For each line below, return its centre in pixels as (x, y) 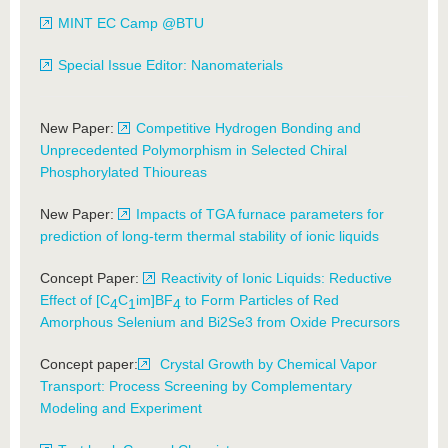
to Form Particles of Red (260, 300)
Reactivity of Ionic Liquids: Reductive (276, 278)
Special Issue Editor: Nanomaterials (170, 65)
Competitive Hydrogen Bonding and (248, 128)
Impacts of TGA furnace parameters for (260, 214)
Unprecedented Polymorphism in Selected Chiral (193, 150)
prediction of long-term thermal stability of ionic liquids (209, 236)
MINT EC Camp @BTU (131, 23)
